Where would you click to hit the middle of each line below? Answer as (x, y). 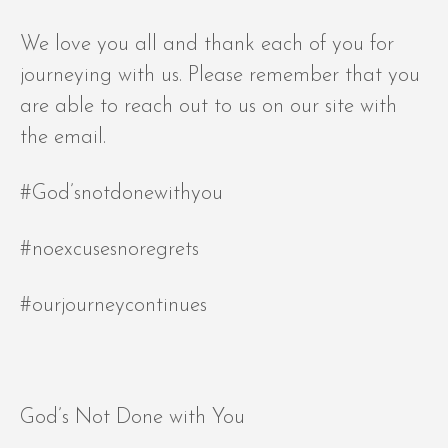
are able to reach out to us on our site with (208, 107)
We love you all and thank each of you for (207, 45)
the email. (63, 138)
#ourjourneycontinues (113, 306)
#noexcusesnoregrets (109, 250)
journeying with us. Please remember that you (220, 76)
